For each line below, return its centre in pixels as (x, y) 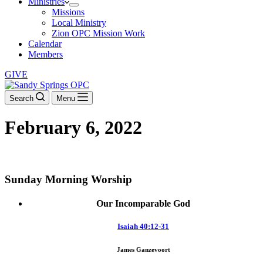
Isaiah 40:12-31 (143, 227)
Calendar (45, 44)
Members (45, 54)
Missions (68, 12)
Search (21, 98)
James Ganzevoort (143, 249)
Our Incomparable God (143, 203)
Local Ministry (79, 23)
